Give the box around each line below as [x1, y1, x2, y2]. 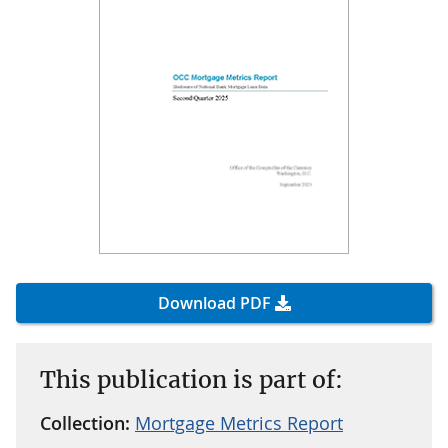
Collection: [40, 410, 135, 435]
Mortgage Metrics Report [135, 410, 343, 435]
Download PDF [157, 291, 271, 314]
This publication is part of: [40, 364, 343, 394]
